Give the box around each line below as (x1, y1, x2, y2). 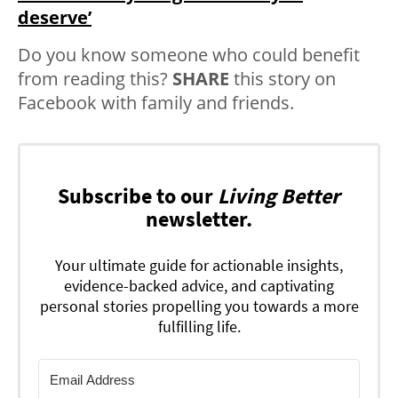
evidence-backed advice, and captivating (64, 275, 334, 296)
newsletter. (146, 204, 252, 233)
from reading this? (18, 66, 172, 91)
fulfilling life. (157, 315, 241, 337)
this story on (229, 66, 336, 91)
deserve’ (18, 4, 92, 29)
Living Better (218, 181, 340, 210)
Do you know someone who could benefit (18, 42, 360, 67)
